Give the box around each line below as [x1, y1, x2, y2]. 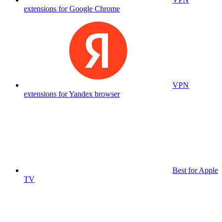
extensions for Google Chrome [24, 4, 120, 13]
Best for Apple [172, 166, 218, 174]
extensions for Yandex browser [24, 90, 120, 98]
